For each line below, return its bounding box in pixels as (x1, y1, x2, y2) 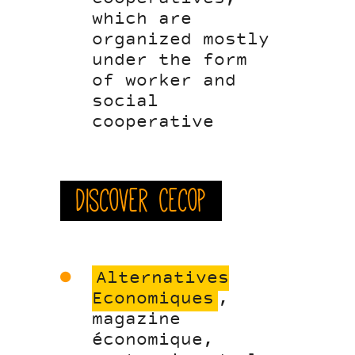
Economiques (92, 287, 215, 311)
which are (92, 7, 193, 32)
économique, (92, 328, 215, 353)
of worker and (92, 69, 237, 94)
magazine (92, 307, 181, 332)
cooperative (92, 110, 215, 135)
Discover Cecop (76, 182, 207, 219)
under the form (92, 48, 248, 73)
